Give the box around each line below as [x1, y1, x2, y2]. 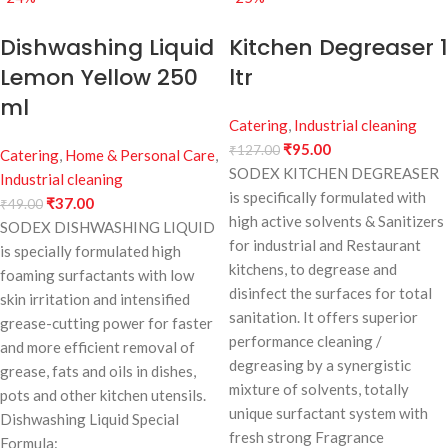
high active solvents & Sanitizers [229, 212, 444, 231]
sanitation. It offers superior [229, 308, 418, 327]
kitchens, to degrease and [229, 260, 397, 279]
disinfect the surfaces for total [229, 284, 432, 303]
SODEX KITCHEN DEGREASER [229, 164, 439, 183]
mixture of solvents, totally [229, 380, 409, 399]
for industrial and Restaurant [229, 236, 421, 255]
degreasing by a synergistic [229, 356, 411, 375]
